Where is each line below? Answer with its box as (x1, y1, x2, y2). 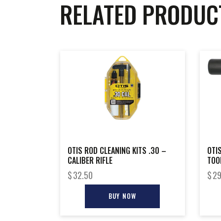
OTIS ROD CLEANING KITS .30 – (68, 144, 166, 156)
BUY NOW (109, 190, 137, 201)
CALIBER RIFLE (68, 154, 112, 166)
